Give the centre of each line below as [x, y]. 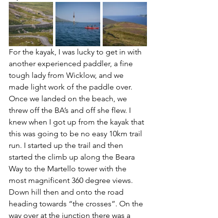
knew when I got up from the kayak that [77, 122]
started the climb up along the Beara [73, 157]
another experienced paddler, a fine [72, 63]
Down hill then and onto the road [67, 192]
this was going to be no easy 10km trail [76, 133]
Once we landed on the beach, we [69, 98]
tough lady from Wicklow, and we [67, 75]
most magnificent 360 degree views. [72, 180]
